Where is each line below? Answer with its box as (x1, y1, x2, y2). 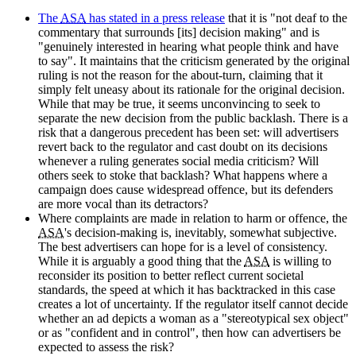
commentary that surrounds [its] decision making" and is (38, 25, 319, 39)
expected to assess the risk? (38, 339, 174, 354)
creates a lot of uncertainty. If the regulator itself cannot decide (38, 296, 348, 311)
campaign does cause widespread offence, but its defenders (38, 182, 333, 196)
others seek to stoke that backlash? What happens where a (38, 168, 327, 182)
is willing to (269, 253, 331, 268)
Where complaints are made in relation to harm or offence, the (38, 211, 347, 225)
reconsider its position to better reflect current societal (38, 268, 304, 282)
